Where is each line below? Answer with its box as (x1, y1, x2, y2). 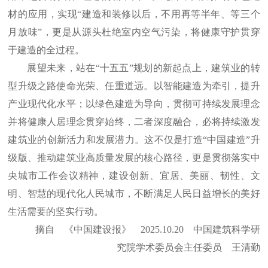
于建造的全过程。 (8, 45, 85, 56)
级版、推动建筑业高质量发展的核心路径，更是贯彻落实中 (8, 153, 260, 163)
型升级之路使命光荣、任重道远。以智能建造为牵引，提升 (8, 81, 260, 92)
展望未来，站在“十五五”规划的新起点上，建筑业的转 (27, 63, 260, 74)
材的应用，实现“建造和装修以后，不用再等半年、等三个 (8, 9, 260, 20)
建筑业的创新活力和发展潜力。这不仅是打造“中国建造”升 (8, 135, 260, 145)
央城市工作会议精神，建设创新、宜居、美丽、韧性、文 (8, 170, 260, 181)
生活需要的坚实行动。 (8, 206, 104, 217)
